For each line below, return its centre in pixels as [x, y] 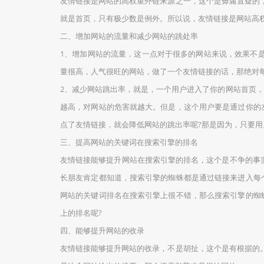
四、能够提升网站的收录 [102, 230]
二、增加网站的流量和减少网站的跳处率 [129, 36]
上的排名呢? [81, 213]
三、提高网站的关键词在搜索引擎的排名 [129, 142]
